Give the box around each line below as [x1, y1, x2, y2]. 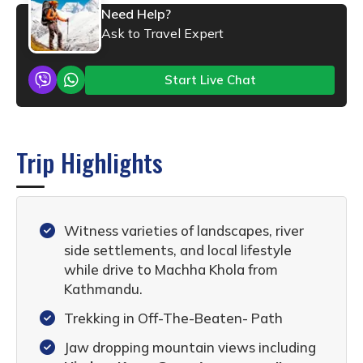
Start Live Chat [164, 71, 256, 88]
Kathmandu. [64, 280, 143, 297]
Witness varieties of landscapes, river [64, 221, 304, 239]
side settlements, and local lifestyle [64, 241, 292, 258]
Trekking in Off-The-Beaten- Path [64, 309, 283, 327]
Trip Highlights [16, 143, 163, 181]
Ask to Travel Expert [101, 24, 224, 41]
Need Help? [101, 5, 171, 22]
